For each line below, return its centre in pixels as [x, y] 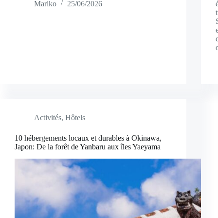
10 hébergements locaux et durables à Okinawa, [88, 138]
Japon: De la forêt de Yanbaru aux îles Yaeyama [88, 146]
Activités [48, 117]
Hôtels [75, 117]
